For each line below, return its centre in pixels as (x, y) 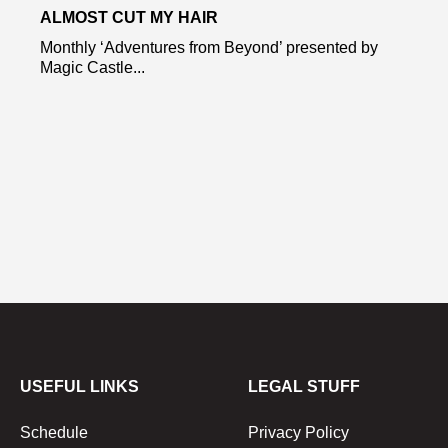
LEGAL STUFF (304, 386)
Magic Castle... (92, 67)
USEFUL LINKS (79, 386)
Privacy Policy (298, 432)
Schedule (54, 432)
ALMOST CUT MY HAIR (129, 17)
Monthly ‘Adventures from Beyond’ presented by (209, 47)
